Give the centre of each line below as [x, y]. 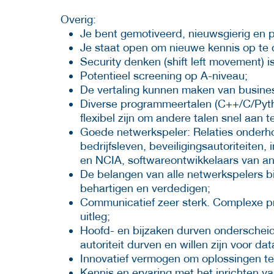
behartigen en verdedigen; [145, 188]
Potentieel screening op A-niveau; [164, 75]
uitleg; [95, 216]
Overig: [78, 19]
